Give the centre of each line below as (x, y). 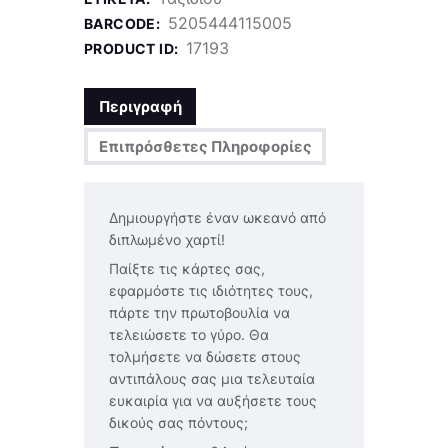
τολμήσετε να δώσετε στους (205, 356)
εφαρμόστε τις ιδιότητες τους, (211, 290)
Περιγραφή (140, 106)
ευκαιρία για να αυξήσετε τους (213, 400)
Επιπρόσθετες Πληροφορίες (205, 146)
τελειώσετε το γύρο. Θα (189, 334)
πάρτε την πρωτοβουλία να (199, 312)
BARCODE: (124, 23)
